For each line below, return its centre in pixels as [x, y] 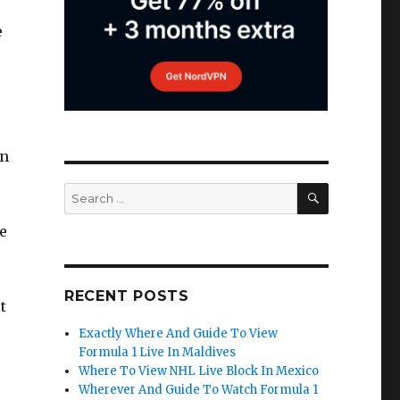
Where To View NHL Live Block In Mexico [199, 371]
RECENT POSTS [126, 296]
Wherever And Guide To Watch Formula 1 [199, 390]
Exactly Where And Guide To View [179, 333]
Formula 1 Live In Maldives [158, 352]
